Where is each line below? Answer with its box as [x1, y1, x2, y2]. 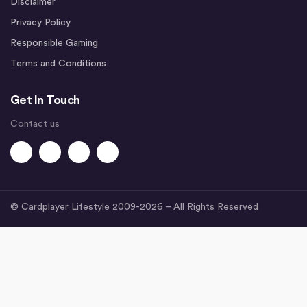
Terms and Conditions [10, 59, 106, 69]
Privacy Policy [10, 18, 71, 28]
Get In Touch [10, 94, 80, 107]
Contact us [10, 119, 60, 130]
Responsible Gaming [10, 38, 98, 49]
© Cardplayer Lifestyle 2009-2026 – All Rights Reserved [10, 202, 258, 212]
